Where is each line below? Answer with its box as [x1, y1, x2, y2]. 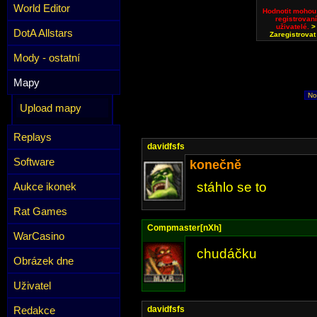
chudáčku [197, 246, 257, 261]
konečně [190, 158, 241, 172]
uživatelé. [276, 23, 312, 30]
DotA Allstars [13, 27, 73, 39]
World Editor [13, 2, 70, 14]
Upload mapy [20, 102, 81, 114]
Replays [13, 131, 52, 143]
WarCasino [13, 230, 64, 242]
